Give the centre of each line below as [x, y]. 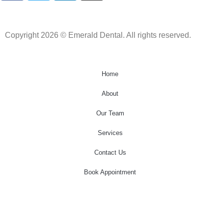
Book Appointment [110, 172]
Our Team [110, 113]
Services [110, 133]
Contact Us [110, 152]
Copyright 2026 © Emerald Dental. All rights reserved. [98, 35]
